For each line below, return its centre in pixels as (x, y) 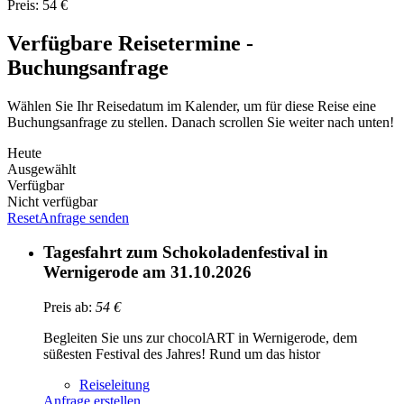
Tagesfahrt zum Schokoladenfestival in (186, 252)
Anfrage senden (84, 217)
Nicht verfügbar (52, 201)
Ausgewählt (41, 169)
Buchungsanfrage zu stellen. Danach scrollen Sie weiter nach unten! (201, 122)
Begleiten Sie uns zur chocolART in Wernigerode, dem (200, 338)
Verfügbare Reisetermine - (130, 43)
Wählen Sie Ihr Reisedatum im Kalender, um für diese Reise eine (192, 106)
